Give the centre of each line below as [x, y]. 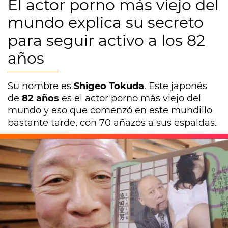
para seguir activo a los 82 [106, 40]
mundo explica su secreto [106, 23]
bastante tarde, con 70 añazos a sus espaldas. [112, 123]
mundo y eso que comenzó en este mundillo [110, 110]
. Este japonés [176, 86]
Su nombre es [41, 86]
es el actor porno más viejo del [131, 98]
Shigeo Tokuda [109, 86]
